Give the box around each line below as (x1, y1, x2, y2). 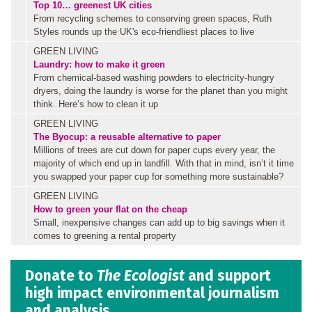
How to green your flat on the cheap (33, 204, 187, 215)
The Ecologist (97, 266, 185, 285)
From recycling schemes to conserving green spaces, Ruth (33, 13, 272, 24)
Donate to (25, 266, 97, 285)
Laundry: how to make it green (33, 59, 165, 70)
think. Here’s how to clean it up (33, 99, 158, 110)
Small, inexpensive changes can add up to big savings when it (33, 217, 285, 228)
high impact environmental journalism (25, 283, 279, 302)
